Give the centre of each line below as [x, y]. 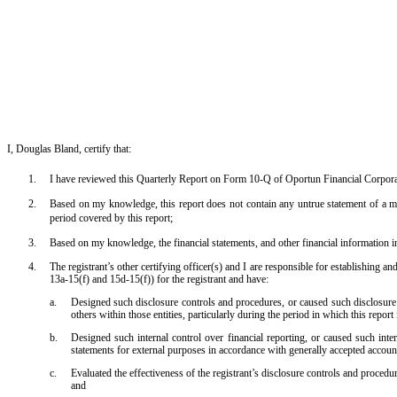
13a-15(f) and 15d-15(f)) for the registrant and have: [159, 279]
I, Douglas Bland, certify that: [69, 149]
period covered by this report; [111, 218]
